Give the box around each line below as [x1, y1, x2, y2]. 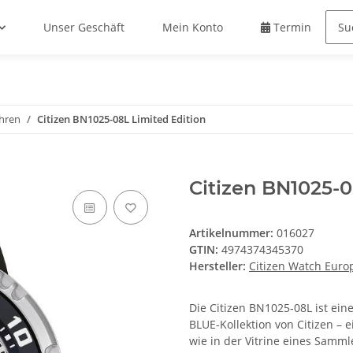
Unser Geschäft [43, 20, 125, 35]
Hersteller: [189, 258, 246, 274]
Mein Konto [162, 20, 224, 35]
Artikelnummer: [189, 225, 277, 241]
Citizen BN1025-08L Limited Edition [37, 112, 206, 127]
